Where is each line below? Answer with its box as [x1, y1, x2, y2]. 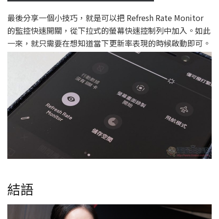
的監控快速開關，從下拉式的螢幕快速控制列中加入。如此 [7, 24, 211, 36]
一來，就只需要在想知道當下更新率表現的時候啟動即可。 [7, 37, 211, 49]
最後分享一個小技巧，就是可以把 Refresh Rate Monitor [7, 11, 203, 23]
